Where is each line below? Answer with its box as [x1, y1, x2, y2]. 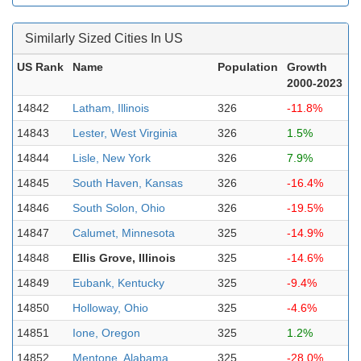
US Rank [17, 60, 64, 73]
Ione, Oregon [73, 326, 140, 339]
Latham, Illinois [73, 102, 149, 114]
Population [218, 60, 278, 73]
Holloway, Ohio [73, 301, 148, 314]
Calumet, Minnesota [73, 226, 175, 239]
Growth [287, 60, 327, 73]
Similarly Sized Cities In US [25, 31, 183, 45]
